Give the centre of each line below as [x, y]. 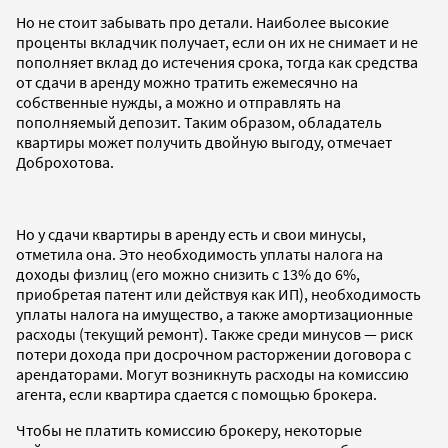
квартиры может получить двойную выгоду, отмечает [204, 142]
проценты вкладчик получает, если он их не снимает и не [217, 42]
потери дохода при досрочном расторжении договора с [213, 354]
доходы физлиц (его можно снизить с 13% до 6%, [188, 274]
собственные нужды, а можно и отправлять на [178, 102]
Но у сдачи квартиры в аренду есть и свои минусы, [191, 234]
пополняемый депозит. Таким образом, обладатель [199, 122]
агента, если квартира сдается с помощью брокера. [196, 394]
